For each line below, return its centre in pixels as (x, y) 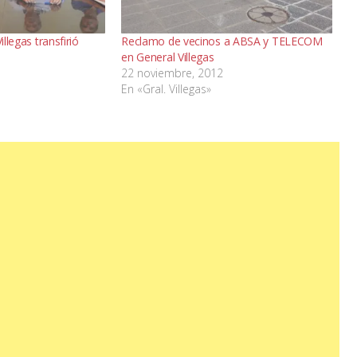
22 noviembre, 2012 (173, 73)
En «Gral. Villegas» (167, 89)
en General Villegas (168, 57)
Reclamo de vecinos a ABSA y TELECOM (222, 41)
